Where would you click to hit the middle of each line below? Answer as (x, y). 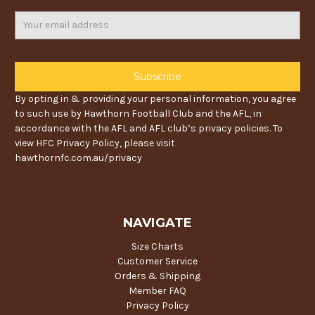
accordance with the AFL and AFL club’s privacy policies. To (149, 128)
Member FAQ (157, 290)
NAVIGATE (157, 223)
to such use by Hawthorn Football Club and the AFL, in (138, 113)
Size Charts (157, 246)
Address (33, 33)
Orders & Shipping (157, 276)
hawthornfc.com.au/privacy (78, 157)
